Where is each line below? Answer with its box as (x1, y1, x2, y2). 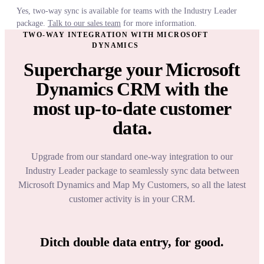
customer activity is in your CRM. (69, 194, 195, 204)
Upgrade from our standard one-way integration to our (31, 151, 233, 162)
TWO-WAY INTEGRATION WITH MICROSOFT (23, 31, 208, 39)
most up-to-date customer (32, 98, 232, 120)
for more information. (121, 19, 197, 28)
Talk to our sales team (48, 19, 121, 28)
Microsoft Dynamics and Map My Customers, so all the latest (18, 180, 246, 190)
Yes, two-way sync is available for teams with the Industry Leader (16, 6, 237, 16)
